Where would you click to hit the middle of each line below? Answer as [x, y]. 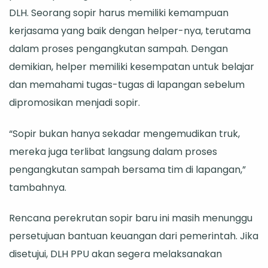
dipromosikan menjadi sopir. [74, 103]
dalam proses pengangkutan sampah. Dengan [118, 49]
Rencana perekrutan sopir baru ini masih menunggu [131, 218]
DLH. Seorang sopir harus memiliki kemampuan [119, 13]
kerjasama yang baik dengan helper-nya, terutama [130, 31]
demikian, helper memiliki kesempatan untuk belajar [132, 67]
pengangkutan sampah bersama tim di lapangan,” [127, 169]
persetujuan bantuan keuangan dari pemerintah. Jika [134, 236]
